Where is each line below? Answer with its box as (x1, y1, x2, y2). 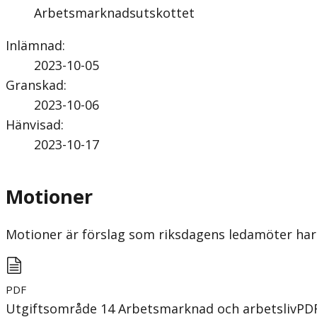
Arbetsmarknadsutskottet (34, 4, 195, 21)
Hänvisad (6, 115, 61, 133)
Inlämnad (6, 36, 62, 54)
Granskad (6, 76, 64, 93)
